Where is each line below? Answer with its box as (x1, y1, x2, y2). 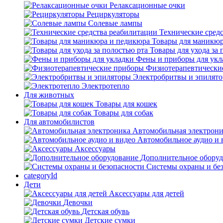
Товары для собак (94, 109, 153, 117)
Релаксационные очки (110, 1, 185, 9)
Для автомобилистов (24, 117, 95, 126)
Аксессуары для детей (109, 189, 184, 198)
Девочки (63, 198, 93, 207)
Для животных (24, 91, 74, 99)
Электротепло (82, 82, 129, 90)
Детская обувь (82, 207, 129, 216)
